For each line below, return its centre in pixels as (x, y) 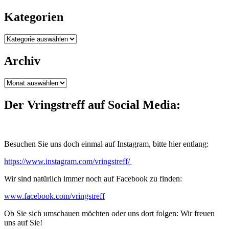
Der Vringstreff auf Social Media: (92, 105)
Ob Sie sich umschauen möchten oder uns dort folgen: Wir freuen (109, 213)
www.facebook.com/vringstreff (54, 196)
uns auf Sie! (23, 223)
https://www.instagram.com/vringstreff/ (68, 161)
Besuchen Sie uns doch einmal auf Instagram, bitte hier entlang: (106, 144)
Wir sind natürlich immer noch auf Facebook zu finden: (93, 179)
